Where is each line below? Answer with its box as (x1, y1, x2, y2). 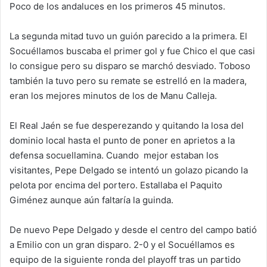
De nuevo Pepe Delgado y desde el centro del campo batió (10, 224, 257, 235)
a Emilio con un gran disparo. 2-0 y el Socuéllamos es (10, 239, 235, 250)
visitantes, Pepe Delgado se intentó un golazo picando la (10, 164, 248, 176)
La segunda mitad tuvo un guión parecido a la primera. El (10, 30, 247, 42)
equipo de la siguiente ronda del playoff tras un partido (10, 254, 241, 265)
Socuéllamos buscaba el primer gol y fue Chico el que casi (10, 45, 255, 57)
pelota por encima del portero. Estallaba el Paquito (10, 179, 222, 191)
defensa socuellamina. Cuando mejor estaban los (10, 150, 219, 161)
